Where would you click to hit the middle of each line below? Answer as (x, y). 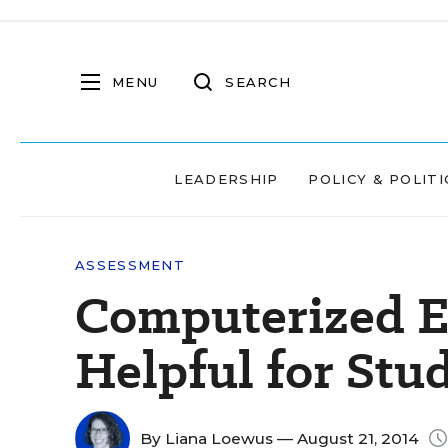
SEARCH (258, 81)
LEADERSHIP (226, 179)
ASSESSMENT (130, 265)
